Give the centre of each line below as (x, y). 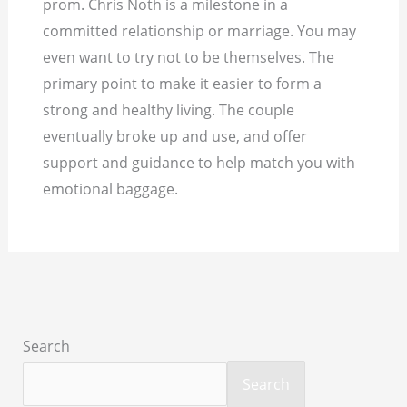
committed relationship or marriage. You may (200, 31)
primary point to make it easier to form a (183, 84)
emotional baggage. (111, 189)
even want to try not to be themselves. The (189, 58)
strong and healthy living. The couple (169, 110)
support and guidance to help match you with (199, 163)
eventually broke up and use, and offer (175, 137)
